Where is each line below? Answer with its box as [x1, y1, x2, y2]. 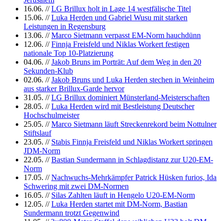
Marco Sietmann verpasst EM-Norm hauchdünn [51, 31, 201, 40]
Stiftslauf [24, 129, 51, 138]
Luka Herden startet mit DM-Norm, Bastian [51, 200, 187, 209]
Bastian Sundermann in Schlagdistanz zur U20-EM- [51, 155, 213, 164]
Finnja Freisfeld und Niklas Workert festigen [51, 40, 189, 49]
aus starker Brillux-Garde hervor [24, 84, 124, 93]
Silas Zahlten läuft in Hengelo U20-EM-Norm [51, 191, 195, 200]
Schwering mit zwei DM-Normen [24, 182, 129, 191]
